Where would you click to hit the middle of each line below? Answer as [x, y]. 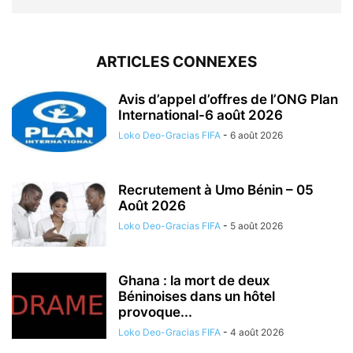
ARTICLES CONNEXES [176, 62]
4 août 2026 [257, 333]
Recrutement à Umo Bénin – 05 [216, 190]
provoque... [155, 312]
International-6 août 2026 [201, 115]
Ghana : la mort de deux [194, 281]
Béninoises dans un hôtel [197, 297]
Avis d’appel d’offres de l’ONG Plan [228, 100]
